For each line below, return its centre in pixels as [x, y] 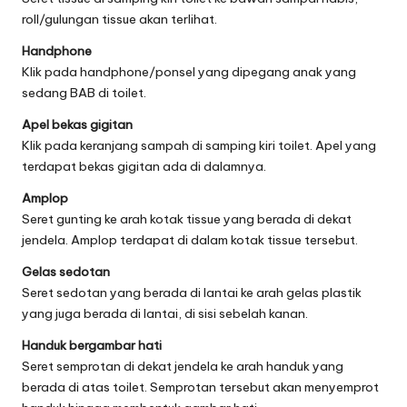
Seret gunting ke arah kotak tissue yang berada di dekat [187, 218]
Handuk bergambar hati [92, 345]
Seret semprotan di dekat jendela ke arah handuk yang [183, 366]
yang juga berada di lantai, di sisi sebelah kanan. [165, 313]
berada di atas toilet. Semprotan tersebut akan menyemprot [200, 387]
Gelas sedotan [66, 271]
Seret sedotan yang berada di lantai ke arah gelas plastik [192, 292]
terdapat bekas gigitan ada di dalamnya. [144, 166]
